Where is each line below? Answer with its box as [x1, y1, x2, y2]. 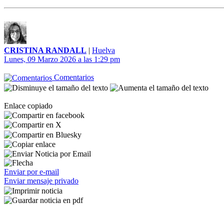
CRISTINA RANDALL [4, 46, 86, 54]
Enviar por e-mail [4, 167, 59, 176]
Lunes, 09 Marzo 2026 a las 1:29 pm [4, 55, 120, 63]
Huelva [92, 46, 115, 54]
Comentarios [52, 73, 94, 81]
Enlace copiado [4, 101, 52, 110]
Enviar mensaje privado [4, 176, 78, 185]
